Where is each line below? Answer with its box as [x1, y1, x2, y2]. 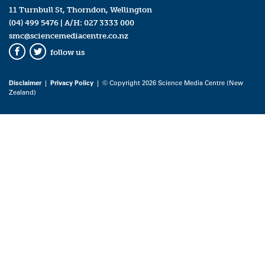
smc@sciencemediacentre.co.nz [9, 31, 128, 40]
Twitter [37, 54, 67, 66]
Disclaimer [9, 77, 41, 87]
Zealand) [9, 87, 36, 96]
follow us [50, 48, 85, 57]
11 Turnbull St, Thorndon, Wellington [9, 5, 152, 14]
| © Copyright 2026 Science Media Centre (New [93, 77, 243, 87]
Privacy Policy [50, 77, 93, 87]
